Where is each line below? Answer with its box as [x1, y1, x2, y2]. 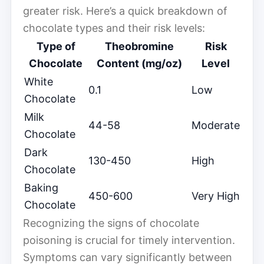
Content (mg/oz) [97, 57, 182, 70]
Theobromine [105, 39, 174, 52]
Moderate [192, 118, 240, 131]
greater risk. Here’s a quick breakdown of [23, 4, 227, 17]
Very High [192, 189, 240, 202]
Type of [36, 39, 75, 52]
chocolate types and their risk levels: [23, 21, 205, 34]
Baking [24, 181, 58, 194]
